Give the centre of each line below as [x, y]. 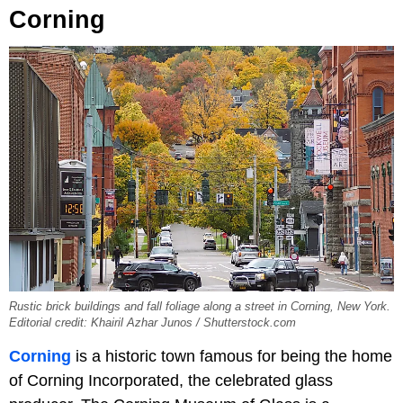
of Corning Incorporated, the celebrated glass [171, 381]
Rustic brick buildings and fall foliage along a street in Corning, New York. [200, 307]
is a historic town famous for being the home [232, 357]
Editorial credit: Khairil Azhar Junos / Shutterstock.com [152, 323]
